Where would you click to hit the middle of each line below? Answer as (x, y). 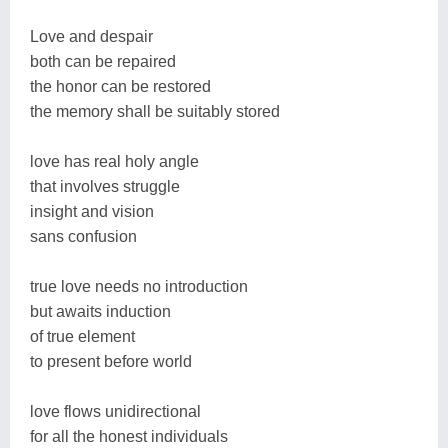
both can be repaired (103, 61)
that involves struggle (105, 186)
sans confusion (83, 236)
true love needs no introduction (139, 286)
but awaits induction (100, 311)
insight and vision (92, 211)
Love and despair (91, 36)
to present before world (111, 361)
